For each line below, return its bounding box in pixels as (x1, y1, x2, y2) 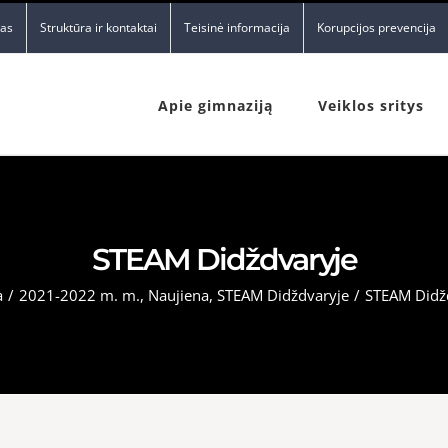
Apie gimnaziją (158, 96, 273, 115)
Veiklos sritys (318, 96, 424, 115)
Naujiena (147, 284, 209, 305)
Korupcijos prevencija (317, 19, 436, 36)
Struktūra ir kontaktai (40, 19, 157, 36)
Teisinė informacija (184, 19, 290, 36)
